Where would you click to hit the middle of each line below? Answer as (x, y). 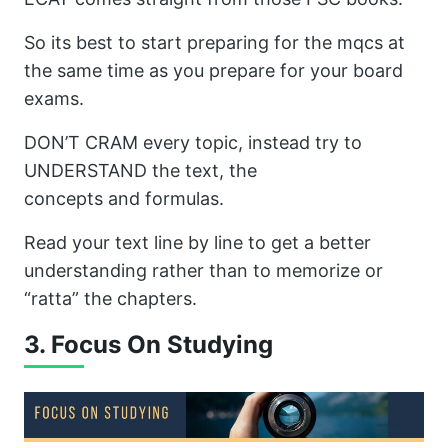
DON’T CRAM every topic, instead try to (193, 143)
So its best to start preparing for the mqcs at (214, 43)
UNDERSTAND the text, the (140, 171)
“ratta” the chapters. (110, 299)
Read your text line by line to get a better (197, 243)
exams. (54, 99)
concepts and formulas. (124, 199)
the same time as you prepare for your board (213, 71)
